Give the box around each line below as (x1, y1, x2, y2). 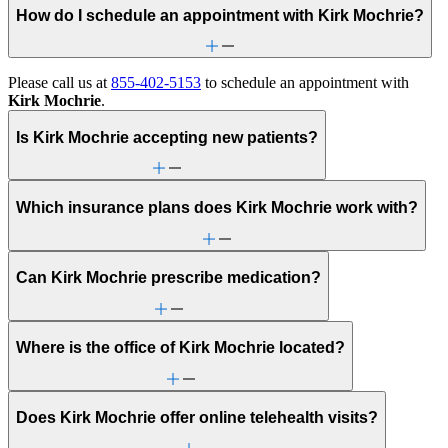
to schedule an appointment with (201, 74, 409, 92)
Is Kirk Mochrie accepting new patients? (16, 128, 318, 146)
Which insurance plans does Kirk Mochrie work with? (16, 198, 418, 216)
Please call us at (8, 74, 111, 92)
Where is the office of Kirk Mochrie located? (16, 339, 345, 357)
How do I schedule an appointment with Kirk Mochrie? (16, 6, 424, 24)
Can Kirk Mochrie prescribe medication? (16, 269, 321, 287)
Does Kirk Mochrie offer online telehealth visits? (16, 409, 378, 427)
